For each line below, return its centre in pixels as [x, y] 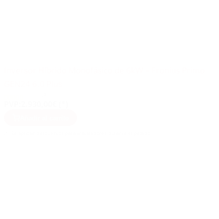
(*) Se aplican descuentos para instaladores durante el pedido [77, 133]
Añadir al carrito [44, 118]
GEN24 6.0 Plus [33, 84]
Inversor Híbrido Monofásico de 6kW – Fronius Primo [104, 70]
